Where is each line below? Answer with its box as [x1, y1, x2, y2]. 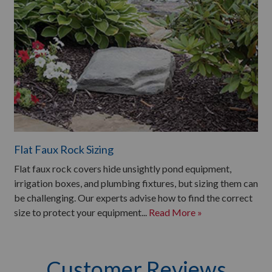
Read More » [149, 206, 202, 218]
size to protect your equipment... [14, 206, 149, 218]
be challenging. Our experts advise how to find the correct [14, 192, 253, 203]
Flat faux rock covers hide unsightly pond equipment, [14, 163, 231, 174]
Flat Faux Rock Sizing [14, 143, 114, 156]
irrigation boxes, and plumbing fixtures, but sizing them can [14, 177, 258, 189]
